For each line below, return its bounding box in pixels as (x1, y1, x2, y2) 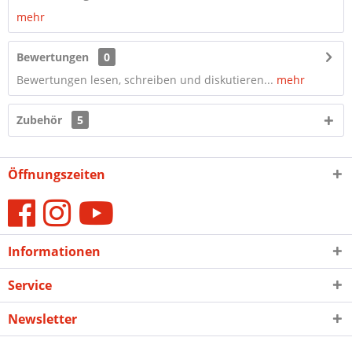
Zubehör (16, 112, 65, 127)
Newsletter (8, 310, 77, 328)
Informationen (8, 243, 101, 260)
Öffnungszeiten (8, 166, 105, 183)
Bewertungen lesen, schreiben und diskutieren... (16, 72, 273, 87)
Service (8, 277, 52, 294)
